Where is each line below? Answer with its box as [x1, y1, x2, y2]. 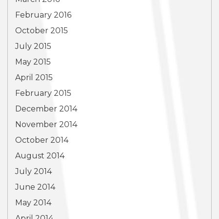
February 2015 [15, 88, 71, 98]
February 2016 [15, 10, 71, 20]
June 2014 [15, 182, 55, 192]
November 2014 [15, 120, 77, 129]
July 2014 [15, 167, 52, 176]
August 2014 [15, 151, 65, 160]
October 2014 [15, 135, 68, 145]
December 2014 [15, 104, 77, 113]
